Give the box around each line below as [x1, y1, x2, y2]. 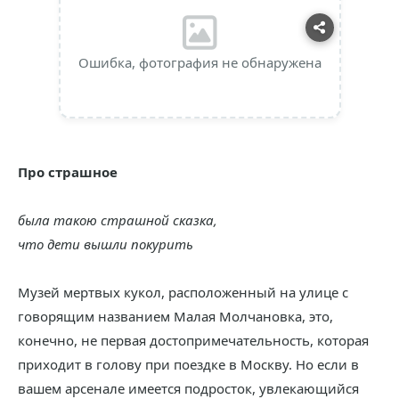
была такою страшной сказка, [18, 211, 217, 229]
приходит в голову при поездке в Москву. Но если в [18, 355, 359, 373]
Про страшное [18, 163, 118, 181]
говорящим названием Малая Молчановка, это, [18, 307, 333, 325]
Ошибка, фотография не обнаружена [77, 53, 322, 71]
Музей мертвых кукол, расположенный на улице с [18, 283, 348, 301]
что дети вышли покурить [18, 235, 193, 253]
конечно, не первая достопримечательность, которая [18, 331, 369, 349]
